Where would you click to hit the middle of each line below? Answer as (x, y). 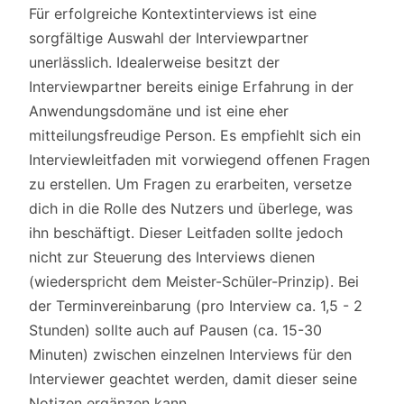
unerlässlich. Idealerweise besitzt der (154, 62)
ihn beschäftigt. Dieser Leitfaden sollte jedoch (186, 232)
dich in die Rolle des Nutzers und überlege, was (191, 208)
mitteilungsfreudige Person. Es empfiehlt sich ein (195, 135)
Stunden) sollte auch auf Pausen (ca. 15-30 (175, 330)
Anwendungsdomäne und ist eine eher (159, 110)
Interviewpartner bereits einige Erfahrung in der (191, 86)
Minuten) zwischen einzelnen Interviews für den (190, 354)
